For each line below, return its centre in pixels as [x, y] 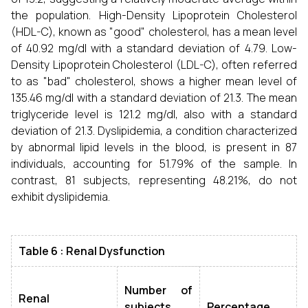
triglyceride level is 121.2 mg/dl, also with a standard [154, 114]
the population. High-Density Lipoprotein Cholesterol [154, 15]
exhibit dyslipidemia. [60, 197]
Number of [158, 290]
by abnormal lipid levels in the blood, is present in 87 [154, 147]
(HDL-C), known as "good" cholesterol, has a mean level [154, 32]
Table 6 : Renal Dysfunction [92, 251]
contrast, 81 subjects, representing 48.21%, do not [154, 180]
